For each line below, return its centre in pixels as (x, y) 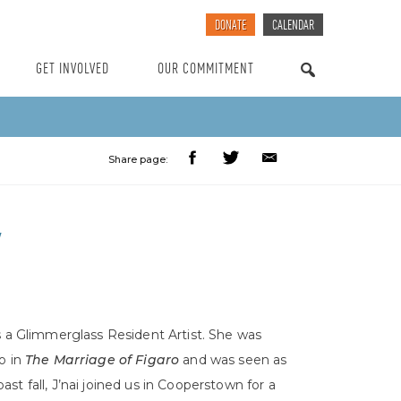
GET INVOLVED (73, 69)
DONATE (230, 26)
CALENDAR (293, 26)
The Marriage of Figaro (102, 360)
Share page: (138, 160)
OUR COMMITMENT (206, 69)
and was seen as (233, 360)
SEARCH (308, 87)
